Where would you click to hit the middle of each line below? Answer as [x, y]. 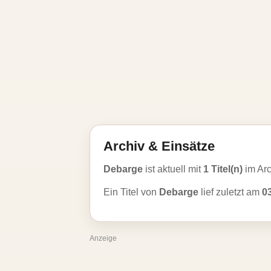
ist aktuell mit [173, 169]
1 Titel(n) [223, 169]
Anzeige [103, 238]
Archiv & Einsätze [159, 146]
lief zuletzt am [230, 192]
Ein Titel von [131, 192]
